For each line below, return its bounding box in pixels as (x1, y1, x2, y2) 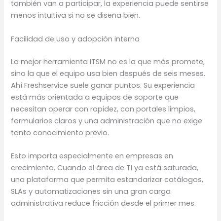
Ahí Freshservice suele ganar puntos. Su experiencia (11, 80, 195, 90)
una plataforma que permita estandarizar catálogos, (11, 174, 204, 184)
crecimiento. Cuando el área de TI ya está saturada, (11, 162, 199, 173)
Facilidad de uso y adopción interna (11, 34, 140, 44)
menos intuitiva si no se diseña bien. (11, 10, 141, 21)
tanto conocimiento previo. (11, 127, 110, 138)
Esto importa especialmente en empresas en (11, 150, 174, 161)
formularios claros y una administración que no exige (11, 115, 203, 126)
